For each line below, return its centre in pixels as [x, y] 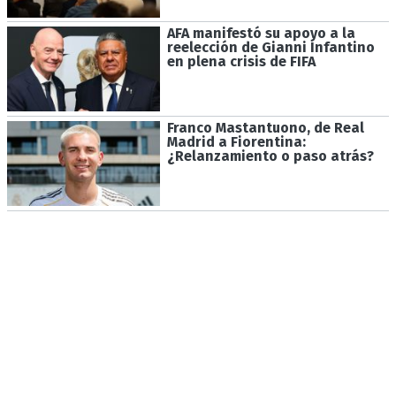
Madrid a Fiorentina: [236, 142]
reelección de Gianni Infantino [270, 48]
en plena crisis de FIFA [241, 62]
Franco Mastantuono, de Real [265, 128]
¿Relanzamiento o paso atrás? [270, 156]
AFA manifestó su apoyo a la [261, 34]
